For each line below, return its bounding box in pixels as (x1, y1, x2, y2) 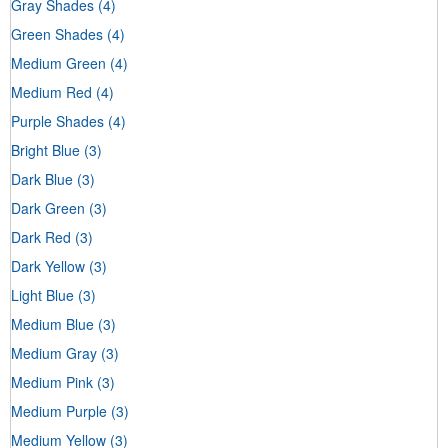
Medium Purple (11, 400, 107, 421)
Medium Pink (11, 371, 93, 392)
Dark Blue (11, 168, 73, 189)
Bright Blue (11, 139, 80, 160)
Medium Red (11, 81, 92, 102)
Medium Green (11, 52, 106, 73)
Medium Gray (11, 342, 97, 363)
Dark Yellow (11, 255, 85, 276)
